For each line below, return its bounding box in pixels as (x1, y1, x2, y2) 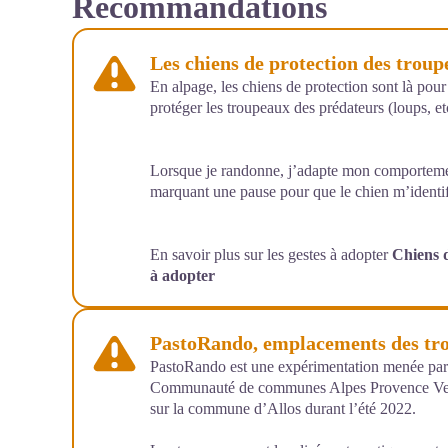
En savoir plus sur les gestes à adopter (150, 246, 392, 263)
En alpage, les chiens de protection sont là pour (150, 78, 446, 95)
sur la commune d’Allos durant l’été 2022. (150, 400, 416, 417)
